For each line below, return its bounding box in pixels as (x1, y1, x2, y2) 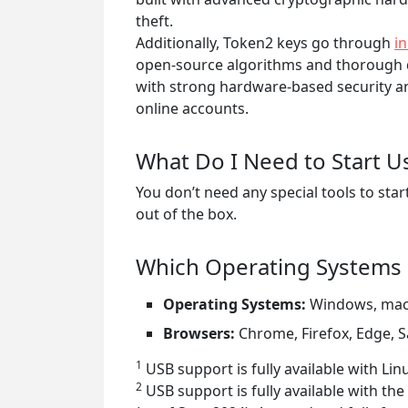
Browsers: (163, 322, 235, 343)
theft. (136, 10, 173, 31)
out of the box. (136, 203, 237, 224)
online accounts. (136, 97, 249, 118)
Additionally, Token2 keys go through (136, 32, 394, 53)
